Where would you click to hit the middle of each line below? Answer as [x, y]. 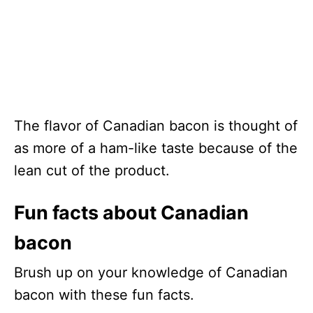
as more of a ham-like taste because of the [156, 148]
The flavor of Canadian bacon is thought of [156, 126]
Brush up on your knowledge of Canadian [151, 273]
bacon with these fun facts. [104, 295]
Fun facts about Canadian [131, 213]
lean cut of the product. [92, 171]
